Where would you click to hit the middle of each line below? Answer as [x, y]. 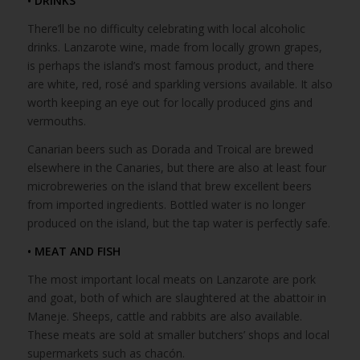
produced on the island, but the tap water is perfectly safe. [178, 223]
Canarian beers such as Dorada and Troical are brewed [170, 149]
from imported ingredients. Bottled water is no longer [166, 205]
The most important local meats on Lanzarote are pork [171, 279]
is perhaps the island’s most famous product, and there [170, 66]
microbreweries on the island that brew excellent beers [169, 186]
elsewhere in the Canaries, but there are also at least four [176, 168]
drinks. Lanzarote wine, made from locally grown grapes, [174, 47]
